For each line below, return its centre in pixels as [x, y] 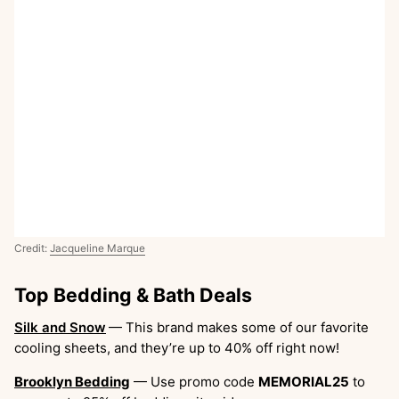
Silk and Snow [60, 328]
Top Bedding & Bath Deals [133, 295]
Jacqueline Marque [98, 249]
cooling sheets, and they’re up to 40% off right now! [177, 348]
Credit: [32, 249]
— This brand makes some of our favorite [239, 328]
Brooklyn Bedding [72, 382]
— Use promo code [194, 382]
